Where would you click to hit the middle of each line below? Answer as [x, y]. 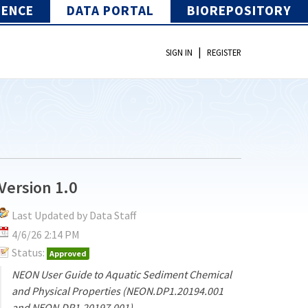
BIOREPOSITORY [239, 10]
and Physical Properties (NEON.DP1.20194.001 [118, 290]
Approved [68, 253]
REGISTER [224, 53]
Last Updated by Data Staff [74, 215]
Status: [29, 252]
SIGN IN [179, 53]
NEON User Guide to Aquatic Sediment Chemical [122, 274]
